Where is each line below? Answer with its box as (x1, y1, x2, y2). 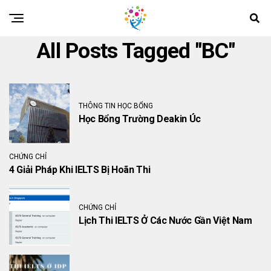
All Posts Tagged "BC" (36, 38, 235, 64)
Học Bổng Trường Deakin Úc (79, 113, 201, 125)
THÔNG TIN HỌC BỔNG (79, 102, 153, 110)
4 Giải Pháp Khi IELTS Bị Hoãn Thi (9, 164, 151, 175)
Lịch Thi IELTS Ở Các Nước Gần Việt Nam (79, 215, 252, 226)
